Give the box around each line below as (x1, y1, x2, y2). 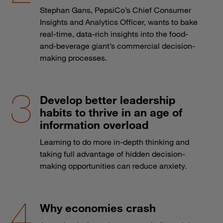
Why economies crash (40, 201, 156, 215)
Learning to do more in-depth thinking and (40, 137, 189, 147)
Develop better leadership (40, 93, 175, 107)
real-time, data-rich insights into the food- (40, 29, 188, 39)
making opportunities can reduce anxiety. (40, 161, 187, 171)
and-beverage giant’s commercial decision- (40, 41, 195, 51)
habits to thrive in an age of (40, 106, 182, 119)
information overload (40, 118, 148, 132)
